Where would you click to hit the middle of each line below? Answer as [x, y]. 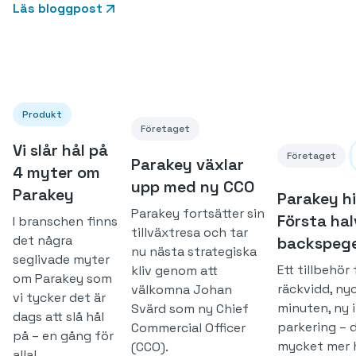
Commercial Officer [188, 327]
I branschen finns [65, 221]
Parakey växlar [188, 164]
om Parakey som [62, 279]
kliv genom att [174, 270]
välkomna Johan [182, 289]
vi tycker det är [59, 298]
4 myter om [56, 172]
